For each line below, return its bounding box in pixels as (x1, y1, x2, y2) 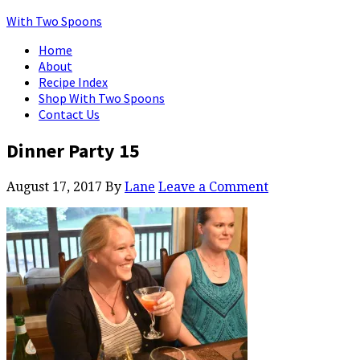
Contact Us (39, 106, 100, 122)
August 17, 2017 (6, 178, 102, 194)
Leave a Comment (158, 178, 268, 194)
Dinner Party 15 (6, 137, 140, 163)
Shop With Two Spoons (39, 90, 165, 106)
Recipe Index (39, 74, 108, 90)
